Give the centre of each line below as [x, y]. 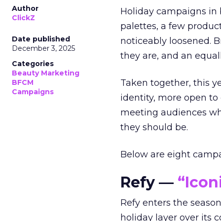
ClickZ [23, 18]
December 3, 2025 [43, 48]
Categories [33, 64]
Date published [41, 39]
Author [25, 8]
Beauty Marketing [46, 73]
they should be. [154, 127]
